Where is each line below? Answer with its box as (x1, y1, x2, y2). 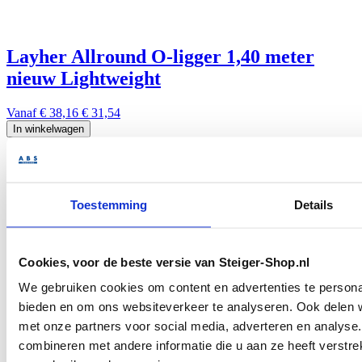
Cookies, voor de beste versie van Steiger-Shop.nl (19, 255, 310, 268)
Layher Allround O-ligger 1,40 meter (6, 45, 314, 67)
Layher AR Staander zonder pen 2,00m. (6, 269, 335, 291)
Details (293, 197, 334, 211)
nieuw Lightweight (6, 67, 161, 89)
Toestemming (70, 197, 148, 211)
